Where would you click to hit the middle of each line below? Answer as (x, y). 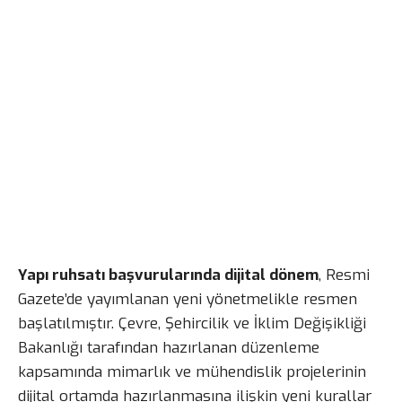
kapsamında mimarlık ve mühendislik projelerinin (192, 372)
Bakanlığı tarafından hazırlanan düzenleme (169, 348)
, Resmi (344, 275)
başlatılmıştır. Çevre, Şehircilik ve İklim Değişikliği (192, 324)
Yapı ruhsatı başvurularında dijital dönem (168, 275)
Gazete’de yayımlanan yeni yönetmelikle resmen (188, 300)
